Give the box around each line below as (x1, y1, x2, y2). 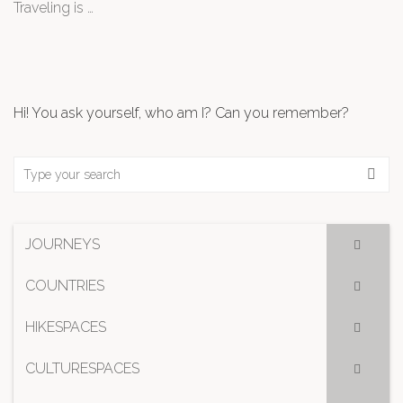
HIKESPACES (25, 318, 106, 336)
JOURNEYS (25, 236, 100, 253)
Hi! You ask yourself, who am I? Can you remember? (13, 104, 349, 121)
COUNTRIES (25, 277, 104, 294)
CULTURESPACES (25, 360, 139, 377)
